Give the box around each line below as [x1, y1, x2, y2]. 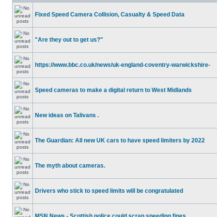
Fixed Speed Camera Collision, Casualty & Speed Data [35, 11, 185, 18]
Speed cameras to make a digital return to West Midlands [35, 87, 192, 93]
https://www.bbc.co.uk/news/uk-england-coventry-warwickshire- [35, 62, 210, 68]
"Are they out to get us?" [35, 36, 103, 43]
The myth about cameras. [35, 162, 105, 169]
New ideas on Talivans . [35, 112, 99, 119]
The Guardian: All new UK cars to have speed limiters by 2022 [35, 137, 205, 144]
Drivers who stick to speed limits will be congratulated [35, 187, 183, 194]
